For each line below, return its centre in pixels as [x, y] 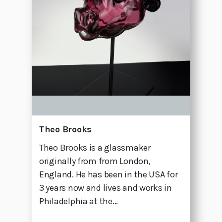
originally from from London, [95, 161]
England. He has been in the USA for [109, 175]
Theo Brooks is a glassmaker [95, 148]
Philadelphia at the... [79, 201]
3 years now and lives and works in [106, 188]
